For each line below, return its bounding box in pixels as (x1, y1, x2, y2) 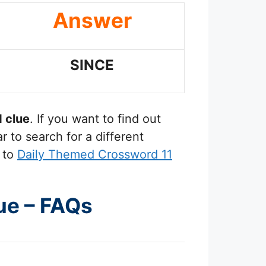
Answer (52, 7, 132, 33)
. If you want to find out (30, 112, 161, 126)
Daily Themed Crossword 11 (17, 147, 172, 162)
